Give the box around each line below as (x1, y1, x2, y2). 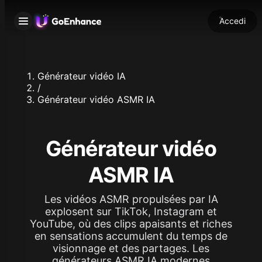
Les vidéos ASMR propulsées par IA (44, 193, 218, 205)
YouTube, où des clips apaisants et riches (30, 218, 232, 230)
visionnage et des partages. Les (53, 242, 209, 254)
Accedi (219, 16, 246, 26)
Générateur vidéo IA (37, 70, 126, 82)
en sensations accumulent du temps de (35, 230, 227, 242)
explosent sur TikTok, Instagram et (45, 205, 217, 218)
